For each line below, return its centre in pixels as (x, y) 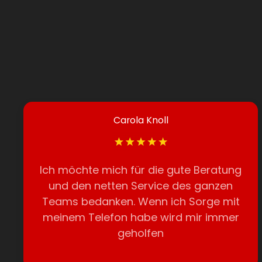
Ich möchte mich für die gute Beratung (141, 170)
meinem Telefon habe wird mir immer (141, 217)
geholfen (141, 233)
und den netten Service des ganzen (141, 186)
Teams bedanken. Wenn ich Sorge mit (141, 201)
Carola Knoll (141, 120)
